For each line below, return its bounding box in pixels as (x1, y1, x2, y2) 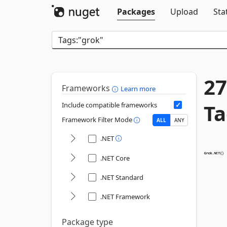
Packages (117, 6, 155, 17)
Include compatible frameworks (62, 100, 157, 109)
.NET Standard (100, 173, 143, 182)
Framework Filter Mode (62, 115, 134, 125)
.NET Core (100, 154, 130, 163)
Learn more (121, 84, 156, 93)
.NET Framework (100, 192, 150, 201)
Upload (170, 6, 198, 17)
